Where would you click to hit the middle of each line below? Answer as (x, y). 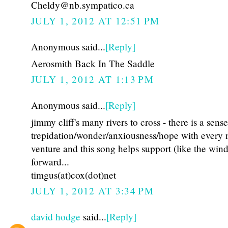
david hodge (56, 217)
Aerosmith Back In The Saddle (93, 63)
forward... (50, 161)
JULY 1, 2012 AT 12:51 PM (95, 21)
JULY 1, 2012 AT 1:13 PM (92, 79)
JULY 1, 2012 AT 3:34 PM (92, 191)
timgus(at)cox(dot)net (74, 175)
